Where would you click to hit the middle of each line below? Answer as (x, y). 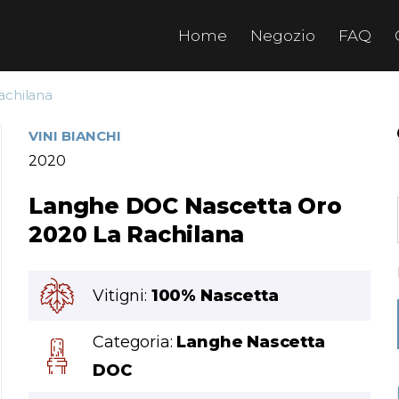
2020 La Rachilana (137, 234)
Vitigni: (122, 296)
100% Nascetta (215, 296)
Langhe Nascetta (251, 342)
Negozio (283, 36)
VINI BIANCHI (75, 136)
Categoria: (135, 342)
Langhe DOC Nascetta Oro (185, 206)
